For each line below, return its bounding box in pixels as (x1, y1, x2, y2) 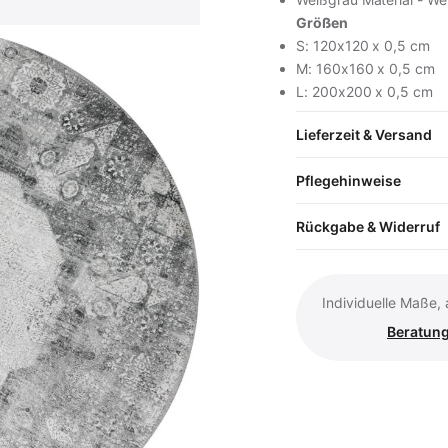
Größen (296, 14, 348, 31)
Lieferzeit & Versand (296, 126, 432, 143)
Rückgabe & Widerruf (296, 218, 440, 235)
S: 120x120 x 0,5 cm (296, 37, 431, 54)
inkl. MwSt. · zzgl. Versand (258, 158, 417, 174)
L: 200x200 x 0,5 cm (296, 83, 434, 100)
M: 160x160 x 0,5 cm (296, 60, 436, 77)
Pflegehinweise (296, 172, 401, 189)
